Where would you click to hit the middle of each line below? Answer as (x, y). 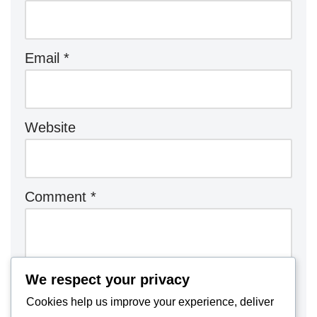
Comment (58, 196)
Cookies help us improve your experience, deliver (150, 301)
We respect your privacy (108, 279)
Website (50, 127)
